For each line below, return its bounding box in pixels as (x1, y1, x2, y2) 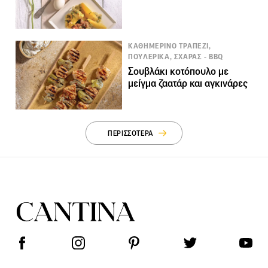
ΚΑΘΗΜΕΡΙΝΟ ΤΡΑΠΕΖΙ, (128, 41, 211, 51)
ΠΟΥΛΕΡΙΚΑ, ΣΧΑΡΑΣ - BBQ (128, 52, 223, 62)
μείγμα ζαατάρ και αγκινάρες (128, 77, 248, 90)
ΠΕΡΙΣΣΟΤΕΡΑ (108, 129, 154, 138)
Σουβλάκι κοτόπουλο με (128, 65, 229, 78)
